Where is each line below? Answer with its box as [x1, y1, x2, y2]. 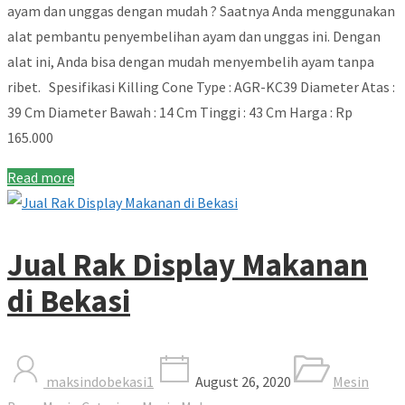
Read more [7, 167, 74, 186]
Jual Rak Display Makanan [7, 244, 368, 285]
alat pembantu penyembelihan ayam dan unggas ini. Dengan [7, 26, 381, 45]
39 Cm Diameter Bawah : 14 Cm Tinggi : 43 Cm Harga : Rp [7, 102, 353, 121]
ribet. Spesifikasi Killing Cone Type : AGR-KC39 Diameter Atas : [7, 77, 395, 96]
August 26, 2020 [193, 372, 291, 391]
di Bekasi [7, 280, 130, 321]
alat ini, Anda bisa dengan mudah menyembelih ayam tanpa [7, 52, 374, 71]
